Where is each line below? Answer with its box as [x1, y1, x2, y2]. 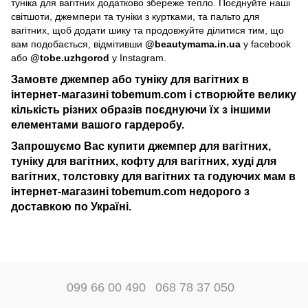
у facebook [243, 38, 291, 49]
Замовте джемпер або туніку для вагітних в [11, 72, 249, 85]
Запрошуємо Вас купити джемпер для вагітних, [11, 140, 271, 153]
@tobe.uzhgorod [30, 52, 109, 63]
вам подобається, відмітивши [11, 38, 145, 49]
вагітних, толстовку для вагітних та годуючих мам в [11, 170, 296, 183]
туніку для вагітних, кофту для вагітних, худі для [11, 155, 276, 168]
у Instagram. [109, 52, 166, 63]
